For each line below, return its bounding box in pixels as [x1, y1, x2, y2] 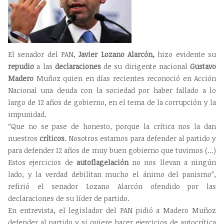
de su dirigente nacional [100, 61, 190, 71]
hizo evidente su [154, 49, 216, 59]
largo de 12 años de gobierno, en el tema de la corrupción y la [8, 97, 216, 107]
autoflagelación [76, 157, 128, 167]
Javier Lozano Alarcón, [78, 49, 155, 59]
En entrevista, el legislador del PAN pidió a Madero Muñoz [8, 205, 216, 215]
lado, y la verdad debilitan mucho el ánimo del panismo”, [8, 169, 216, 179]
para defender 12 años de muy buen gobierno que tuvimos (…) [8, 145, 216, 155]
